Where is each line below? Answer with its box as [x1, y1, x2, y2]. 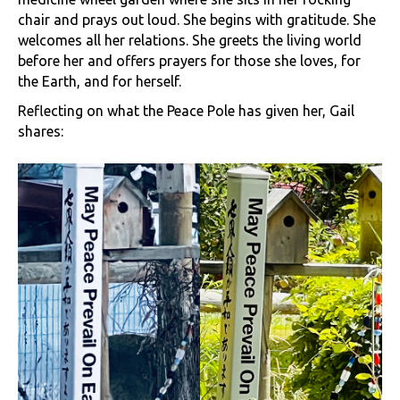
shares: [18, 122, 63, 139]
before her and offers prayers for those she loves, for [18, 52, 361, 69]
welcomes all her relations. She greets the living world [18, 31, 362, 48]
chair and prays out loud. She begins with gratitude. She [18, 11, 376, 28]
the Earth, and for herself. [18, 72, 181, 89]
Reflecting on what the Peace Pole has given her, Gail [18, 102, 354, 119]
